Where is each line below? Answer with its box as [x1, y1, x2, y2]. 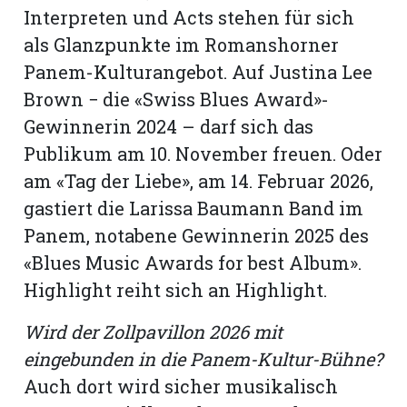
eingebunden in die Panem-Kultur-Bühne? [24, 346, 383, 371]
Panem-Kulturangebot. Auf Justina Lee [24, 59, 373, 84]
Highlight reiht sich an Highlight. [24, 277, 328, 302]
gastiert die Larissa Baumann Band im [24, 195, 364, 220]
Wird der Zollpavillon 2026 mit [24, 319, 283, 343]
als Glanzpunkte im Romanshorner [24, 32, 340, 56]
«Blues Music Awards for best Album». [24, 250, 362, 274]
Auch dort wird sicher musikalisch [24, 373, 339, 398]
